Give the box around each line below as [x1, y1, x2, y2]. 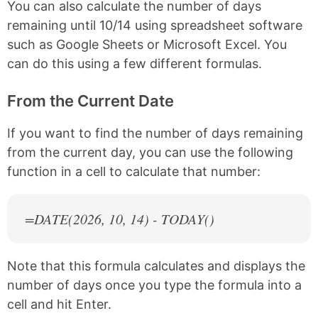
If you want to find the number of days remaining [7, 126, 303, 141]
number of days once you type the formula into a [7, 278, 302, 293]
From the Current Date [7, 92, 174, 111]
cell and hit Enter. [7, 297, 111, 312]
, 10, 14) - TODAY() [102, 209, 214, 229]
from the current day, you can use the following [7, 145, 293, 160]
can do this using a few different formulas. [7, 56, 262, 72]
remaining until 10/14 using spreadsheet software [7, 18, 302, 33]
